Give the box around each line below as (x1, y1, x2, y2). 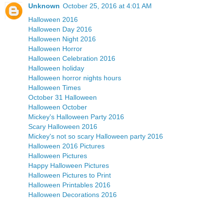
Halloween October (28, 103, 87, 111)
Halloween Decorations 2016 (28, 190, 117, 199)
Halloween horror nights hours (28, 73, 121, 82)
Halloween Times (28, 83, 81, 91)
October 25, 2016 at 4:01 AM (63, 1, 152, 10)
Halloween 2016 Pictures (28, 142, 105, 150)
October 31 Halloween (28, 93, 97, 101)
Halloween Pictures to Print (28, 171, 111, 179)
